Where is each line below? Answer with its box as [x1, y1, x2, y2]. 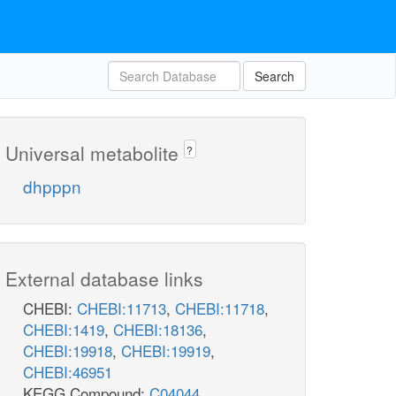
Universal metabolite [5, 140, 184, 166]
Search [255, 67, 294, 85]
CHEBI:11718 [175, 297, 264, 320]
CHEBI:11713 [77, 297, 166, 320]
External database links [5, 265, 203, 293]
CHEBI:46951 [23, 361, 112, 384]
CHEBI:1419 [23, 318, 104, 341]
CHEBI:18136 [113, 318, 202, 341]
